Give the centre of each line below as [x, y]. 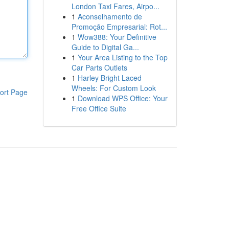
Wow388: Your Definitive [117, 37]
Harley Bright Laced [109, 78]
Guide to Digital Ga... [105, 47]
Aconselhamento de [110, 16]
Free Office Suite [99, 108]
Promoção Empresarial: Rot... [119, 27]
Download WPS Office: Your [122, 98]
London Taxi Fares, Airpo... [115, 6]
